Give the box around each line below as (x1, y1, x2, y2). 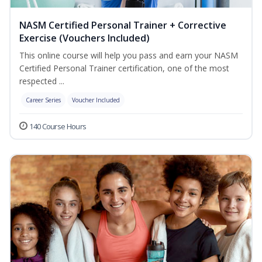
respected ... (19, 75, 64, 87)
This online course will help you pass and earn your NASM (19, 50, 238, 61)
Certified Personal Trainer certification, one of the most (19, 63, 229, 74)
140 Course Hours (29, 121, 87, 132)
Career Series (26, 96, 61, 105)
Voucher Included (72, 96, 120, 105)
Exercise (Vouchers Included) (19, 32, 150, 45)
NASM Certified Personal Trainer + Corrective (19, 19, 226, 32)
